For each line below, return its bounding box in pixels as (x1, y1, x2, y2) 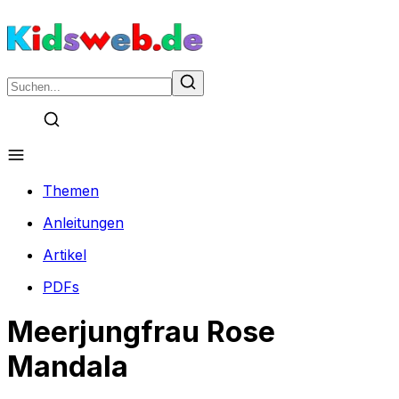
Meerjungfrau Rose (7, 314, 275, 350)
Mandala (7, 349, 128, 385)
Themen (43, 182, 99, 199)
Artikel (43, 246, 86, 264)
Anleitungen (43, 214, 124, 232)
